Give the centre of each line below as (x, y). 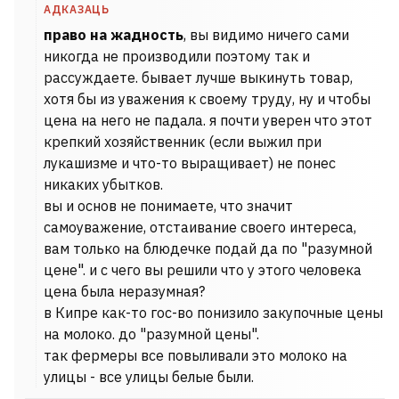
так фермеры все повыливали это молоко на (195, 355)
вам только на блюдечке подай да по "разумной (208, 248)
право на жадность (114, 35)
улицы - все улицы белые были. (149, 377)
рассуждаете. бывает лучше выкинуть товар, (198, 77)
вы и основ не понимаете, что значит (168, 206)
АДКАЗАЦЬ (77, 9)
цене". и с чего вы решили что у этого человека (203, 270)
